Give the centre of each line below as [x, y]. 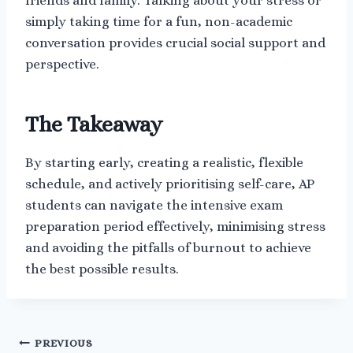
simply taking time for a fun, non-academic [159, 21]
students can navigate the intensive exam [154, 205]
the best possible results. [102, 269]
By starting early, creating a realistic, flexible [164, 162]
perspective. [62, 64]
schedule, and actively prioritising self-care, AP [170, 184]
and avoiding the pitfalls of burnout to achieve [168, 247]
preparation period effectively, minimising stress [175, 226]
